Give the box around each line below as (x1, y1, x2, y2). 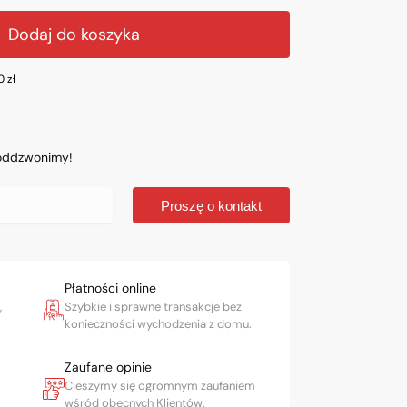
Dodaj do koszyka (8, 23, 141, 45)
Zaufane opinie (64, 359, 152, 376)
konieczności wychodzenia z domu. (64, 316, 252, 333)
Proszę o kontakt (160, 197, 262, 213)
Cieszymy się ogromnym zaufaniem (64, 378, 255, 394)
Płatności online (64, 280, 156, 297)
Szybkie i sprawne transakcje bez (64, 299, 242, 315)
